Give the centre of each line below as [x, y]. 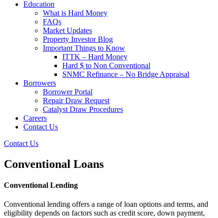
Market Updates [67, 30]
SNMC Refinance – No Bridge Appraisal [126, 74]
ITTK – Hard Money [95, 57]
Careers [35, 118]
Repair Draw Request [76, 100]
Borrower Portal [68, 92]
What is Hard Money [75, 13]
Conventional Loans [54, 164]
